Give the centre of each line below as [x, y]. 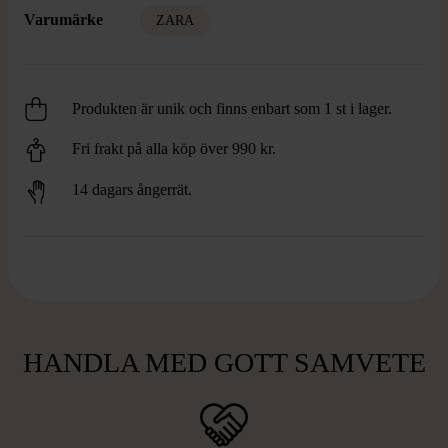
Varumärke [63, 19]
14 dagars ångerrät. [132, 190]
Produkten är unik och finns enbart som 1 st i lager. [232, 108]
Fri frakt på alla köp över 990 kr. [174, 148]
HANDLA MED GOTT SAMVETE [224, 362]
